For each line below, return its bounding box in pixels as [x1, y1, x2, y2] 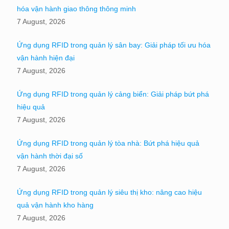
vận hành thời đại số [17, 151, 83, 160]
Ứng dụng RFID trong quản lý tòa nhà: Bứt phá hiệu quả [17, 139, 199, 147]
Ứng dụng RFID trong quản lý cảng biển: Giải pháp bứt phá [17, 89, 209, 98]
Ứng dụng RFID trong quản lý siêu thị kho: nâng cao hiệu [17, 188, 202, 196]
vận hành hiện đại [17, 53, 75, 62]
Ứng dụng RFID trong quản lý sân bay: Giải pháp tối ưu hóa [17, 40, 211, 49]
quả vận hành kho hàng [17, 200, 94, 209]
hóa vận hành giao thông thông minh [17, 4, 136, 13]
